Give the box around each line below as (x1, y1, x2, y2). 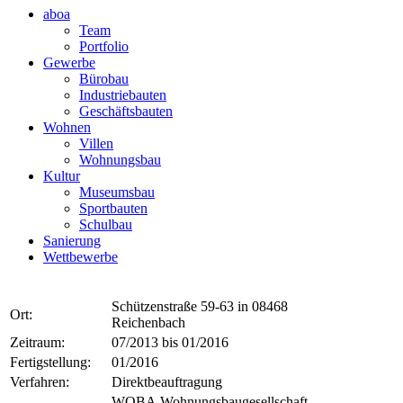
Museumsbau (79, 184, 155, 200)
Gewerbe (43, 55, 95, 70)
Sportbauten (79, 201, 148, 216)
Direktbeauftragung (112, 374, 222, 390)
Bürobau (79, 71, 129, 86)
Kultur (43, 168, 80, 184)
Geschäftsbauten (79, 103, 173, 119)
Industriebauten (79, 87, 166, 103)
